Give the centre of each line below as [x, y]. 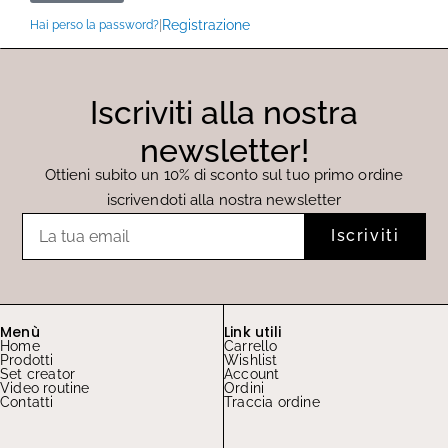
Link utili [252, 332]
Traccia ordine [272, 402]
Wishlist [251, 360]
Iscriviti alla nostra [224, 112]
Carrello [251, 346]
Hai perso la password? [94, 24]
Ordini [244, 388]
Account [252, 374]
